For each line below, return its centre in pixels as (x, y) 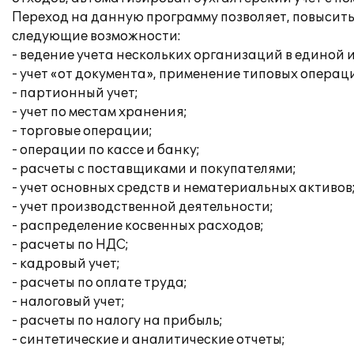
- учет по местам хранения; (100, 112)
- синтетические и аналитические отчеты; (149, 340)
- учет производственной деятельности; (143, 207)
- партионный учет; (75, 93)
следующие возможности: (96, 36)
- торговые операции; (82, 131)
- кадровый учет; (66, 264)
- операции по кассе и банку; (106, 150)
